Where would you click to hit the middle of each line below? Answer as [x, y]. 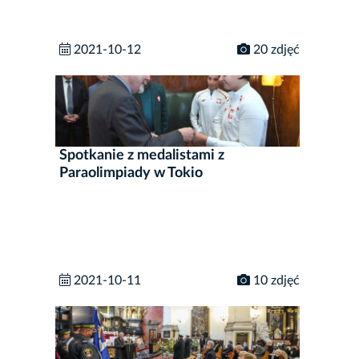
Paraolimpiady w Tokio [131, 173]
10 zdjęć [275, 280]
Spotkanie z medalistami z [142, 155]
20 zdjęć [275, 49]
